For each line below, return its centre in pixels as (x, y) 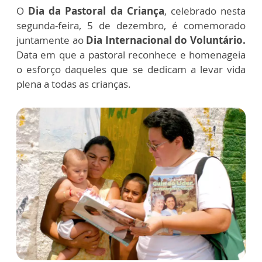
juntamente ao (51, 40)
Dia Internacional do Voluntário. (166, 40)
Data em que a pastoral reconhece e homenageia (131, 54)
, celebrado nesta (205, 11)
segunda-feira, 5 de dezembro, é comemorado (131, 25)
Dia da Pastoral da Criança (96, 11)
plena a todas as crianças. (74, 84)
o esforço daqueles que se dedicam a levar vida (131, 69)
